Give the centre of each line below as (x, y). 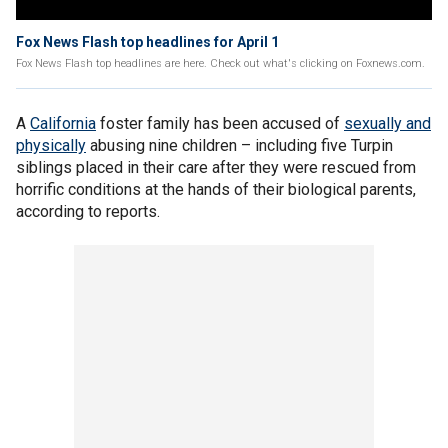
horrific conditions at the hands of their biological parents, (216, 189)
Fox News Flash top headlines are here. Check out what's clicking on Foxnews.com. (220, 63)
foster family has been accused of (220, 123)
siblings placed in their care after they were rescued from (216, 167)
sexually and (387, 123)
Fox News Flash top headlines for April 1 (147, 42)
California (63, 123)
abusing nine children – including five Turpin (239, 145)
